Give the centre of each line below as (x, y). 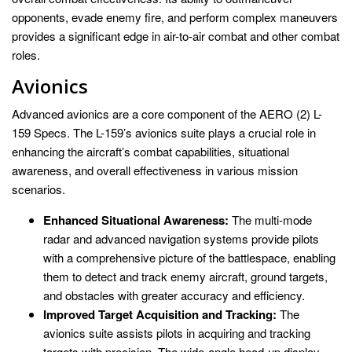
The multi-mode (270, 219)
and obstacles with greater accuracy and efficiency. (174, 295)
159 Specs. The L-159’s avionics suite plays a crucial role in (164, 132)
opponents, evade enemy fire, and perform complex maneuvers (175, 16)
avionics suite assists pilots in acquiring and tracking (177, 332)
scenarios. (38, 189)
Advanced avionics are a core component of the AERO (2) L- (167, 113)
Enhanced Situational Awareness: (136, 220)
